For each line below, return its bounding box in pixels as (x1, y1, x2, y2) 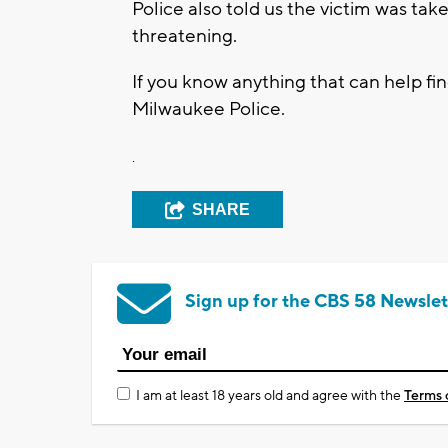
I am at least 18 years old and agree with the (136, 386, 404, 405)
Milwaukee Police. (132, 96, 285, 121)
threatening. (132, 23, 237, 48)
